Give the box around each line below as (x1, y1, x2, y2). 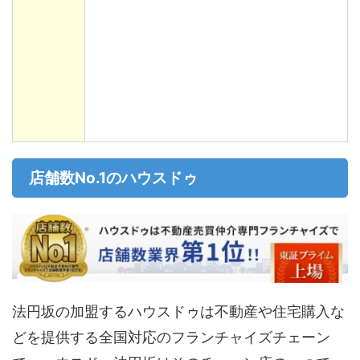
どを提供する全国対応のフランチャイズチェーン (12, 328, 330, 346)
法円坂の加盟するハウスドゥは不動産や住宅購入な (12, 302, 345, 320)
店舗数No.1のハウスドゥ (29, 168, 198, 187)
